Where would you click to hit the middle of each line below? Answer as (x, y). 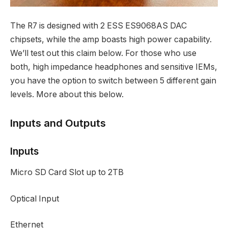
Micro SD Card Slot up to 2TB (67, 173)
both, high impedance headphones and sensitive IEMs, (114, 67)
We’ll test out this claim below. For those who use (103, 53)
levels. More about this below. (67, 95)
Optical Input (35, 198)
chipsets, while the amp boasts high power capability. (111, 40)
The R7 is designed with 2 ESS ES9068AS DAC (98, 26)
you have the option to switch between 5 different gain (113, 81)
